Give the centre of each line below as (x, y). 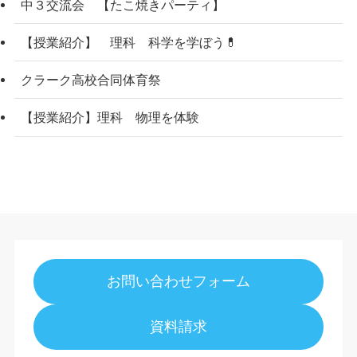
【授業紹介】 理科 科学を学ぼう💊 (129, 43)
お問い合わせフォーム (178, 281)
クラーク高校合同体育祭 (90, 80)
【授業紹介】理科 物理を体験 (110, 118)
